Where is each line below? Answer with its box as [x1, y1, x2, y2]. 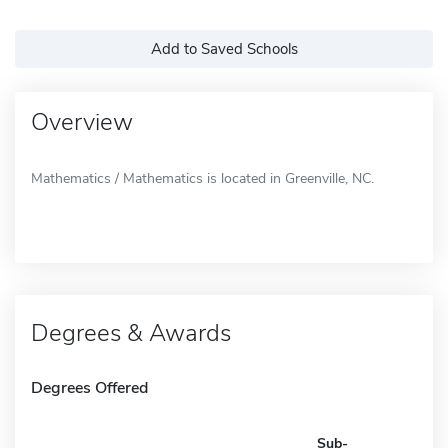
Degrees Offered [31, 376, 148, 399]
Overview [31, 105, 133, 138]
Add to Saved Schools [150, 38, 298, 59]
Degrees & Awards [31, 316, 231, 349]
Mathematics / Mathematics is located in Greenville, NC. [31, 168, 374, 188]
